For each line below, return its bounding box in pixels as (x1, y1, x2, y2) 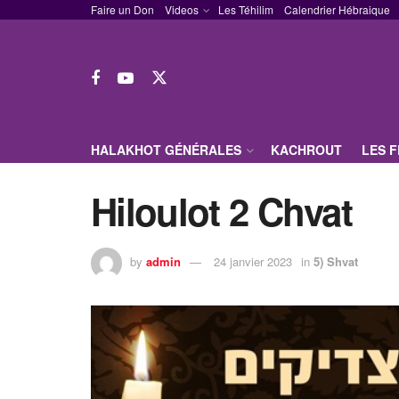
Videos (165, 2, 199, 17)
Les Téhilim (218, 2, 273, 17)
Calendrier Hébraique (284, 2, 390, 17)
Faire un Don (91, 2, 154, 17)
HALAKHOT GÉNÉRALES (91, 141, 241, 159)
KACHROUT (271, 141, 342, 159)
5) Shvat (313, 252, 358, 270)
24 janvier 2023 (214, 252, 292, 270)
